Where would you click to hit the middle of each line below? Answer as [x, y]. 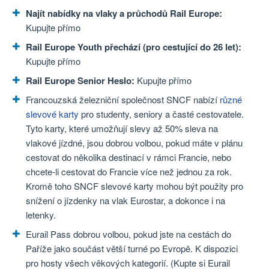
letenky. [41, 215]
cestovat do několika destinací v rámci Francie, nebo [128, 157]
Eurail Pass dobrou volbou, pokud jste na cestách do [128, 234]
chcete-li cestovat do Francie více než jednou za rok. [129, 172]
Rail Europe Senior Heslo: [80, 81]
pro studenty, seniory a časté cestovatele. [161, 114]
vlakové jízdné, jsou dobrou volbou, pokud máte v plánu [134, 143]
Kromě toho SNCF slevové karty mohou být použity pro [134, 186]
